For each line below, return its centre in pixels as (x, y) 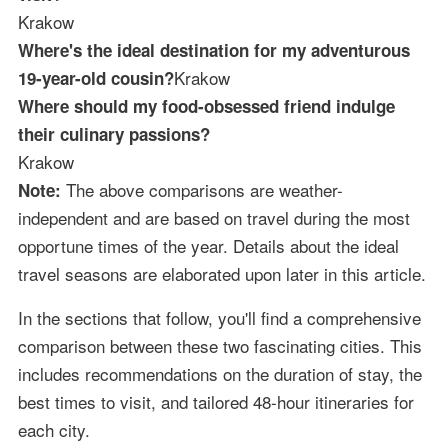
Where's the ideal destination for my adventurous (213, 49)
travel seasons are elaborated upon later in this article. (221, 273)
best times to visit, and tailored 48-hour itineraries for (215, 401)
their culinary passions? (113, 133)
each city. (53, 429)
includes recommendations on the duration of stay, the (219, 373)
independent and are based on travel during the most (213, 217)
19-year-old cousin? (95, 77)
